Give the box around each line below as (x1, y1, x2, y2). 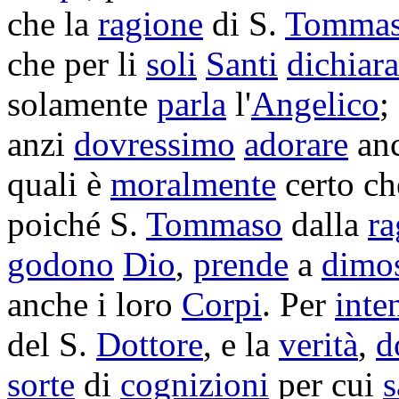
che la (7, 4, 98, 43)
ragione (98, 4, 203, 43)
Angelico (251, 85, 379, 123)
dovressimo (74, 125, 235, 163)
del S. (7, 325, 96, 363)
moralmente (110, 165, 276, 203)
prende (193, 245, 289, 283)
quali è (7, 165, 110, 203)
